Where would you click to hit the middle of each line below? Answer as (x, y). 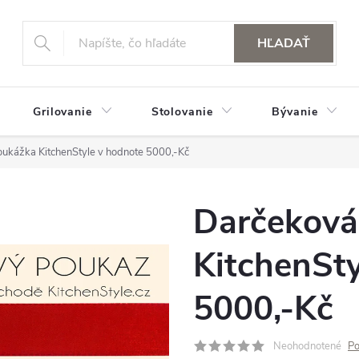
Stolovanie (182, 112)
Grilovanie (63, 112)
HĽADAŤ (284, 43)
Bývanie (295, 112)
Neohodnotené (307, 346)
